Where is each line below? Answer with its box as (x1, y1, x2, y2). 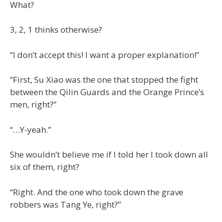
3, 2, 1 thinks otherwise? (10, 24, 102, 35)
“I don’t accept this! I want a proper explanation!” (10, 49, 199, 60)
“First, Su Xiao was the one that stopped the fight (10, 74, 198, 85)
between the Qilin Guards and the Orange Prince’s (10, 86, 204, 98)
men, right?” (10, 99, 56, 110)
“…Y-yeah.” (10, 123, 51, 135)
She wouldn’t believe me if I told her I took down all (10, 149, 208, 160)
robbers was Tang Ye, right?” (10, 198, 121, 210)
